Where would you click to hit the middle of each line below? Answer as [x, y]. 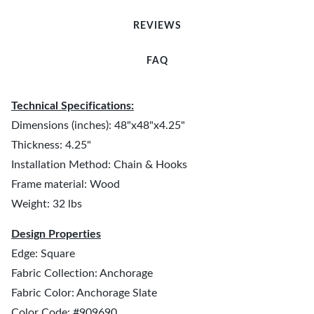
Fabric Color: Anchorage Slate [84, 293]
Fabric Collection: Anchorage [82, 273]
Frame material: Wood [66, 184]
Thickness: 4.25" [51, 145]
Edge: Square [43, 254]
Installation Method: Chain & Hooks [99, 165]
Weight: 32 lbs [47, 204]
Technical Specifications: [73, 106]
